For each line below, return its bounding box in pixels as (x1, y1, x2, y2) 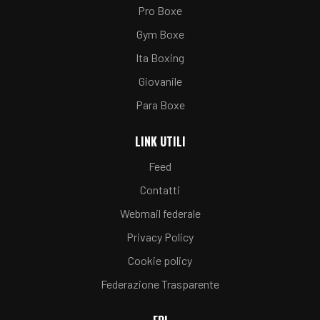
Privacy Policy (126, 230, 194, 244)
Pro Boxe (138, 4, 182, 17)
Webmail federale (119, 206, 201, 220)
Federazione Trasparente (101, 277, 219, 291)
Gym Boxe (136, 27, 184, 41)
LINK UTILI (134, 133, 186, 150)
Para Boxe (135, 98, 185, 111)
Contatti (140, 183, 180, 196)
